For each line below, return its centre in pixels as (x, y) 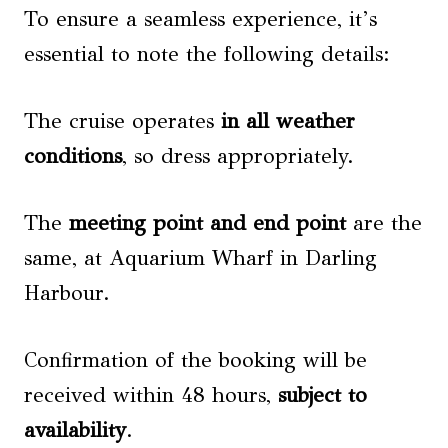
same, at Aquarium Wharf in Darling (200, 257)
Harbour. (67, 292)
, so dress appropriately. (238, 155)
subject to (322, 394)
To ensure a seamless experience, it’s (200, 18)
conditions (73, 155)
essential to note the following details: (207, 53)
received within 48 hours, (151, 394)
